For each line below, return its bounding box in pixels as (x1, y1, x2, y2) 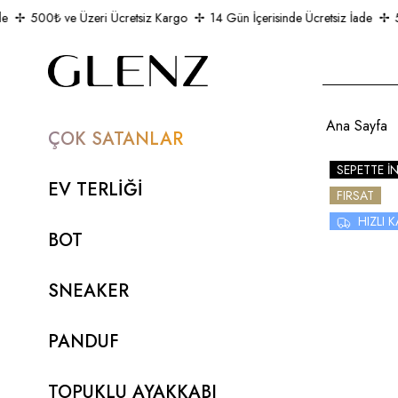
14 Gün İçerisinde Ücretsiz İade (197, 9, 360, 27)
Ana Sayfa (325, 115, 387, 137)
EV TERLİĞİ (47, 177, 143, 203)
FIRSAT (336, 186, 374, 204)
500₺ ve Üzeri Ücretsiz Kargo (18, 9, 175, 27)
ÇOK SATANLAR (47, 126, 183, 152)
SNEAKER (47, 278, 129, 304)
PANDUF (47, 329, 119, 354)
